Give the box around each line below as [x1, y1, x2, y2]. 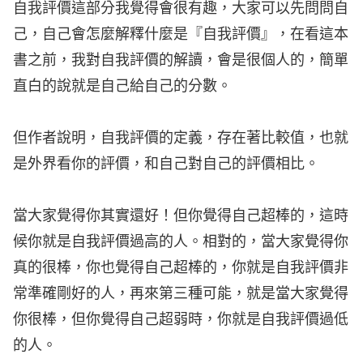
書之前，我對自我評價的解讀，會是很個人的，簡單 [13, 50, 348, 71]
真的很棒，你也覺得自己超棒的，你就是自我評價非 [13, 258, 348, 279]
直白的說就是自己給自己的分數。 [13, 76, 232, 97]
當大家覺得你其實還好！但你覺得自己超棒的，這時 [13, 206, 348, 227]
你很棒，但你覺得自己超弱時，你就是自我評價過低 [13, 310, 348, 331]
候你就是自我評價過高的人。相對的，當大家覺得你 [13, 232, 348, 253]
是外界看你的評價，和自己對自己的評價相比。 [13, 154, 319, 175]
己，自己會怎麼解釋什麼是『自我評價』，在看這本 [13, 24, 348, 45]
